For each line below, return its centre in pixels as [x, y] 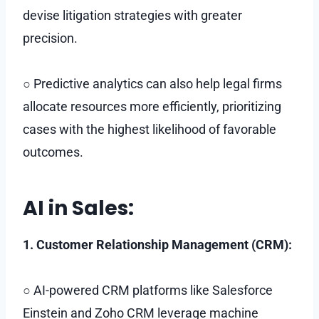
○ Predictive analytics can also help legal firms [152, 83]
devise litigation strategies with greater [132, 15]
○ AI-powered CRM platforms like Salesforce [148, 290]
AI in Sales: [78, 208]
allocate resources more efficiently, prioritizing [152, 106]
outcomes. [53, 152]
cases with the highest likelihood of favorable [150, 129]
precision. [50, 38]
